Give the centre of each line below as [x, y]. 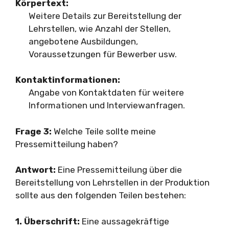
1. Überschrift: [48, 221]
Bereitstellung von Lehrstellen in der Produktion [112, 182]
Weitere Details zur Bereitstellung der [105, 16]
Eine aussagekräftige [124, 221]
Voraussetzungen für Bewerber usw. [102, 54]
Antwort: [36, 170]
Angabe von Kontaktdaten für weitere [106, 93]
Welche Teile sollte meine [104, 131]
